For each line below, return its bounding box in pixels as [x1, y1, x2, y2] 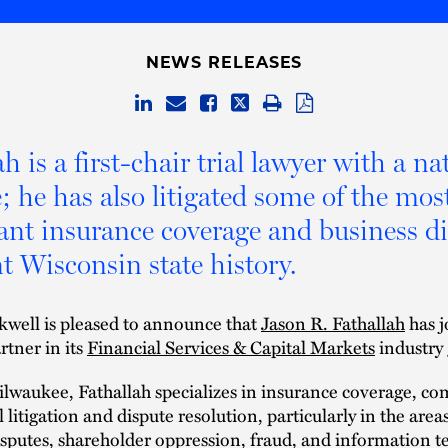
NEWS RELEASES [145, 53, 303, 72]
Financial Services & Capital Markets [87, 333, 375, 361]
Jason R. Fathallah [261, 309, 405, 337]
